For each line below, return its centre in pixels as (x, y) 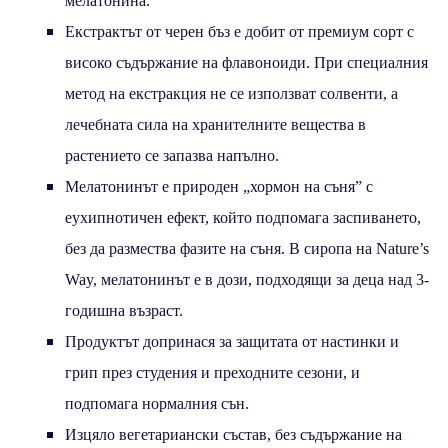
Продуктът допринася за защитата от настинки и (232, 341)
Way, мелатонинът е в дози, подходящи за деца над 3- (247, 279)
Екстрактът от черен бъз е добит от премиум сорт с (239, 31)
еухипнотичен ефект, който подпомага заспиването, (243, 217)
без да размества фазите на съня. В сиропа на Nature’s (247, 248)
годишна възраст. (124, 310)
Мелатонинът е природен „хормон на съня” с (219, 186)
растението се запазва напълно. (172, 155)
